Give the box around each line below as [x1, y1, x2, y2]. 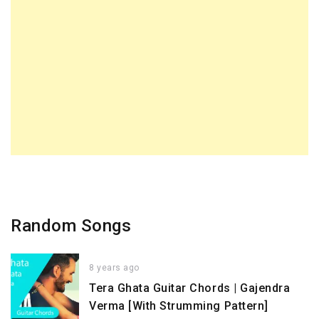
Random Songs [11, 215, 132, 236]
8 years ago [89, 263, 140, 273]
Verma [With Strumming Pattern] [89, 299, 268, 313]
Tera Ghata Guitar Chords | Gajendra [89, 281, 291, 296]
